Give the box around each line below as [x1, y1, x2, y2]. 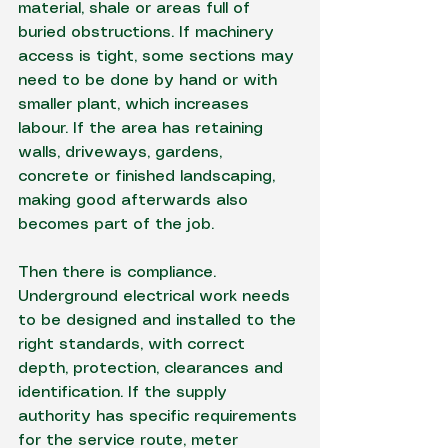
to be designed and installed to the [18, 313, 301, 328]
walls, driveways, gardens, [18, 145, 227, 160]
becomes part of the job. [18, 217, 214, 232]
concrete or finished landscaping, [18, 169, 280, 184]
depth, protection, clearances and [18, 361, 288, 376]
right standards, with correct [18, 337, 250, 352]
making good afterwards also [18, 193, 253, 208]
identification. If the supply [18, 385, 232, 400]
